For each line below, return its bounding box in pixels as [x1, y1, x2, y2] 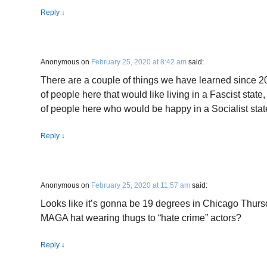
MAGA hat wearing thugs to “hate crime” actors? [41, 213, 241, 223]
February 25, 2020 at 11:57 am [91, 181, 190, 190]
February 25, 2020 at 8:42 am [91, 58, 187, 66]
